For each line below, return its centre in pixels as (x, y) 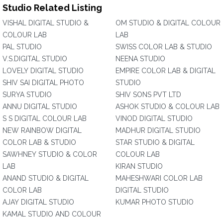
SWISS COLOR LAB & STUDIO (164, 47)
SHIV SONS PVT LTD (148, 95)
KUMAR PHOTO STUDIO (155, 202)
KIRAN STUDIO (139, 166)
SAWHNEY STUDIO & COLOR (50, 154)
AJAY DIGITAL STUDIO (38, 202)
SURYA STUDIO (27, 95)
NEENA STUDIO (140, 59)
